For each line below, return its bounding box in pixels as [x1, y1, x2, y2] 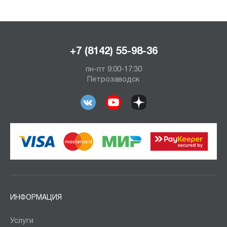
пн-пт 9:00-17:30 [85, 65, 142, 73]
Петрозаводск [87, 75, 140, 83]
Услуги [10, 217, 33, 224]
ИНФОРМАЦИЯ [10, 194, 62, 201]
